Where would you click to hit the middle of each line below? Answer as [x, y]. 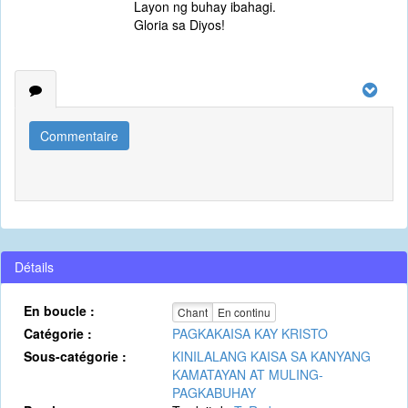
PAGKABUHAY [214, 393]
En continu [244, 312]
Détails [34, 267]
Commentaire [79, 136]
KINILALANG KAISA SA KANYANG [271, 356]
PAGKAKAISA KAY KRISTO [250, 333]
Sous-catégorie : [75, 356]
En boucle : [59, 311]
